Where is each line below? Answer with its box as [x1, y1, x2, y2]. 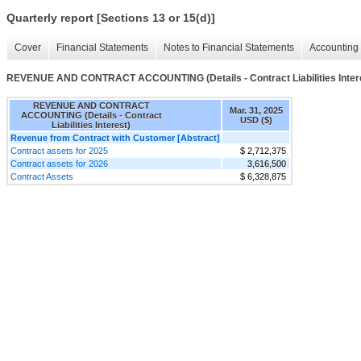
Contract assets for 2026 [10, 158, 108, 168]
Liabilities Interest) [52, 119, 131, 130]
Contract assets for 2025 [10, 145, 108, 156]
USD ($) [239, 114, 272, 125]
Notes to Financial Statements [164, 42, 294, 54]
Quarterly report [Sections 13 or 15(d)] [6, 11, 215, 25]
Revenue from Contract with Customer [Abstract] [10, 132, 220, 143]
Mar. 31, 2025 [229, 105, 283, 115]
